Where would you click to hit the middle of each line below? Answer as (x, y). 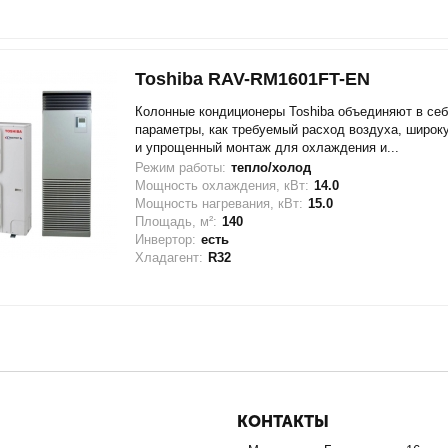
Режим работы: (180, 167)
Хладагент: (168, 257)
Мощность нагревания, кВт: (218, 203)
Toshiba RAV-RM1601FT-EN (252, 79)
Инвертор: (165, 239)
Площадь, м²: (175, 221)
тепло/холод (270, 167)
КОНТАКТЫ (282, 421)
